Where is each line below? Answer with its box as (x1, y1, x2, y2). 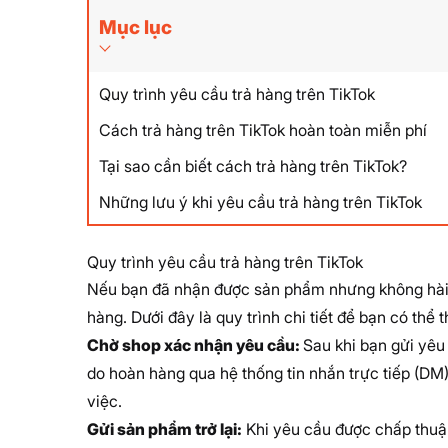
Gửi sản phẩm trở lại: (87, 418, 242, 439)
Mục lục (99, 15, 172, 39)
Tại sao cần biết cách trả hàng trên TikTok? (99, 155, 407, 176)
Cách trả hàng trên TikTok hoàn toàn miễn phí (99, 119, 427, 140)
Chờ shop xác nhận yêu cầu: (87, 334, 303, 355)
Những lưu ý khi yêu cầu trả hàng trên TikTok (99, 191, 422, 212)
